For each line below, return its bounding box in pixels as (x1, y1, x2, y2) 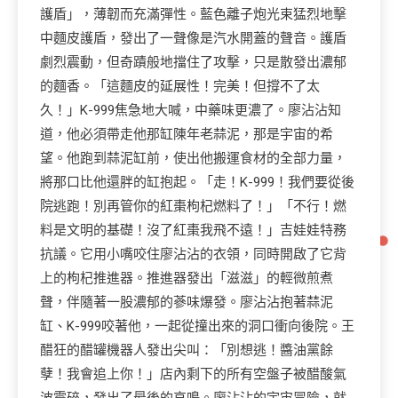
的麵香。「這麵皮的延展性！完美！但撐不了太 (40, 78, 320, 94)
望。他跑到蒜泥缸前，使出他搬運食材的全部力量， (40, 150, 346, 166)
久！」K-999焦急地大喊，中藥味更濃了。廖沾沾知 (40, 102, 341, 118)
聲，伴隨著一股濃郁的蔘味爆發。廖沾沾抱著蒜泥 (40, 294, 333, 310)
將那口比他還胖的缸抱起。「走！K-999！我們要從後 (40, 174, 354, 190)
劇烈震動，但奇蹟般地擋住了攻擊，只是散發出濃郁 (40, 54, 346, 70)
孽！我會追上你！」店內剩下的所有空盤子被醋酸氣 (40, 366, 346, 382)
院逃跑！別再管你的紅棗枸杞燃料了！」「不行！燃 (40, 198, 346, 214)
